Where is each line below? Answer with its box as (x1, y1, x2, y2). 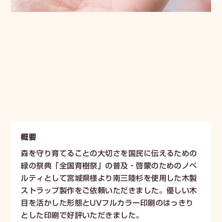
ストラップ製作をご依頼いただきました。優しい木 (21, 183, 197, 198)
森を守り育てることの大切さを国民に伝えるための (21, 146, 197, 161)
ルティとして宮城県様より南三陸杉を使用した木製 (21, 170, 197, 185)
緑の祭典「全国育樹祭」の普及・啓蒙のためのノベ (21, 158, 197, 173)
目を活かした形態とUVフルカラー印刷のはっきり (21, 195, 194, 210)
